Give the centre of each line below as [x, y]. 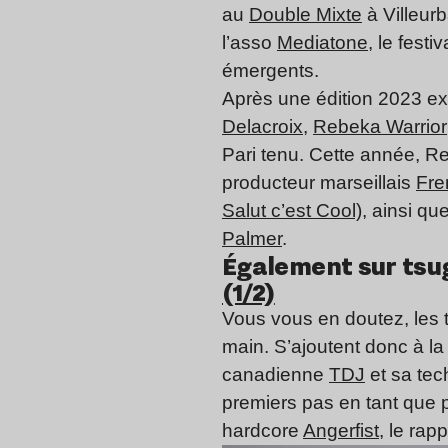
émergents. [270, 71]
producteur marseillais [319, 183]
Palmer [252, 239]
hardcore [262, 431]
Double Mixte [305, 15]
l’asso [249, 43]
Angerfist [341, 431]
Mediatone [322, 43]
